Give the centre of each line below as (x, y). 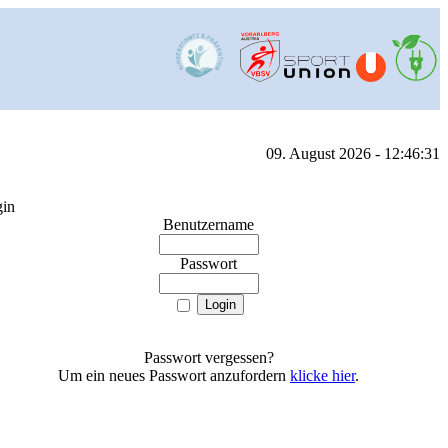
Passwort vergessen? (208, 357)
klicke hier (322, 375)
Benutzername (208, 224)
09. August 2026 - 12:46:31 (353, 153)
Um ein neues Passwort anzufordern (174, 375)
